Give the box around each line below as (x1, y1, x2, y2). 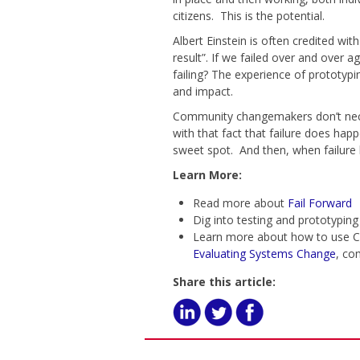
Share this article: (172, 274, 276, 289)
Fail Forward (287, 195, 352, 211)
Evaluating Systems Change (192, 246, 336, 261)
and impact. (172, 84, 236, 99)
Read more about (192, 195, 288, 211)
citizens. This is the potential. (172, 8, 328, 23)
